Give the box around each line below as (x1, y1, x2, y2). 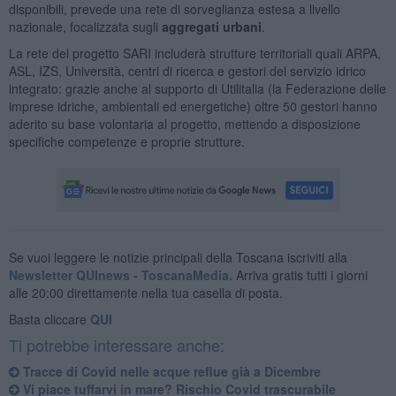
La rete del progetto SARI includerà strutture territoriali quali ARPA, (8, 43, 381, 62)
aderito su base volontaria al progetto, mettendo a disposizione (8, 114, 361, 133)
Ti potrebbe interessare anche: (8, 332, 225, 356)
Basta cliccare (8, 309, 90, 328)
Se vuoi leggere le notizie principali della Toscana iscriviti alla (8, 247, 347, 266)
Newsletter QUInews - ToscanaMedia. (8, 265, 232, 284)
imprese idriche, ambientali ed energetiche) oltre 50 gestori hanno (8, 96, 377, 115)
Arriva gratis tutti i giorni (232, 265, 368, 284)
